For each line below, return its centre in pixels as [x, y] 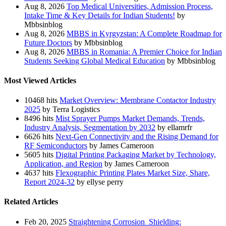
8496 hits [39, 119]
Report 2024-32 [49, 182]
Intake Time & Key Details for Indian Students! [100, 15]
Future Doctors [48, 42]
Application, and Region [63, 164]
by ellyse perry [100, 182]
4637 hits [39, 173]
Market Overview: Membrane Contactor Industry [138, 100]
